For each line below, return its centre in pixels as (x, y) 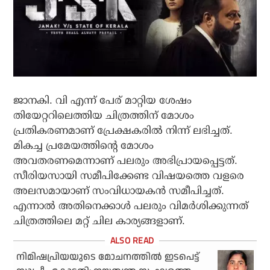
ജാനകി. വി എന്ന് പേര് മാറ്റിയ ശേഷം (103, 100)
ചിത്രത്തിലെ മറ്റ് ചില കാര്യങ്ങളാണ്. (99, 221)
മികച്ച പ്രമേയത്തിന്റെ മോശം (84, 145)
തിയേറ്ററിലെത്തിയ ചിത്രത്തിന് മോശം (104, 115)
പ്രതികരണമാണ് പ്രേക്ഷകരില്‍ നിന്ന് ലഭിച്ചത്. (123, 130)
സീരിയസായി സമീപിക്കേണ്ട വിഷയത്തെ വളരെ (129, 175)
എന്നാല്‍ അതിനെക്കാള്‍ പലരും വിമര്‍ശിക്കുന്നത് (131, 206)
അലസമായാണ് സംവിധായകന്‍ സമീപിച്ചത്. (119, 190)
